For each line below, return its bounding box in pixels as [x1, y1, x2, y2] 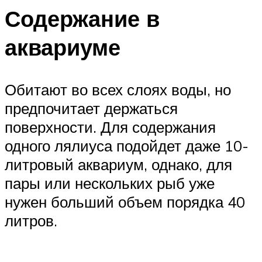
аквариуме [5, 33, 120, 62]
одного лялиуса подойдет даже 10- [5, 136, 249, 156]
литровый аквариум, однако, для [5, 155, 232, 174]
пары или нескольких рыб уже [5, 174, 215, 193]
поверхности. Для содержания [5, 118, 216, 137]
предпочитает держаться [5, 99, 178, 118]
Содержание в [5, 4, 160, 33]
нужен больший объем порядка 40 [5, 192, 245, 212]
